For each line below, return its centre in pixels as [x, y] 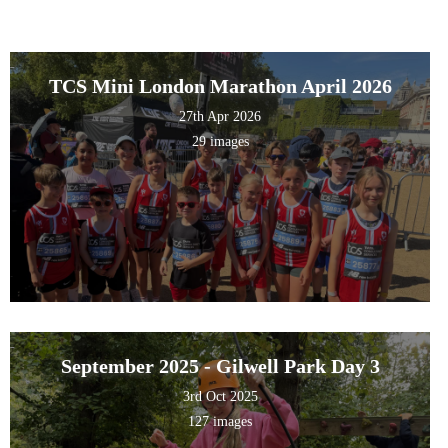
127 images [220, 422]
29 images [220, 142]
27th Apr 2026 [220, 117]
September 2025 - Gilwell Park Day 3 [220, 366]
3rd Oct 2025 [220, 397]
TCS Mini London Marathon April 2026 [220, 86]
